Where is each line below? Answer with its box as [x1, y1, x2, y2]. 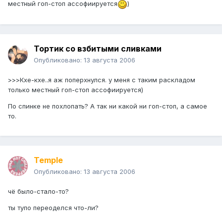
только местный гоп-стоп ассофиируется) [8, 86, 143, 94]
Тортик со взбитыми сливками [34, 44, 162, 54]
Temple [34, 155, 63, 166]
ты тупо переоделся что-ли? [8, 204, 99, 212]
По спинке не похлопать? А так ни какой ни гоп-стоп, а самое [8, 102, 207, 111]
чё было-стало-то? [8, 187, 69, 196]
